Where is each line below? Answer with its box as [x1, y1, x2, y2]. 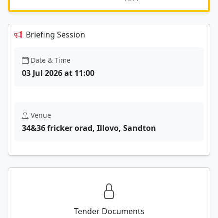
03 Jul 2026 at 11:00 [22, 67, 94, 78]
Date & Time [31, 55, 71, 65]
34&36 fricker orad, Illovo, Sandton [22, 122, 156, 133]
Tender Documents [73, 205, 145, 217]
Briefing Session [26, 29, 85, 40]
